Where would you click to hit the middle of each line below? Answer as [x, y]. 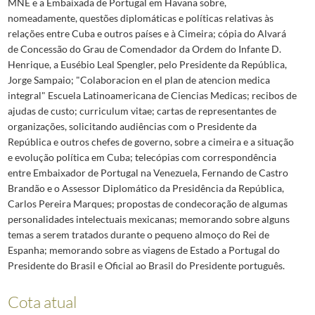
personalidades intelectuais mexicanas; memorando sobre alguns [148, 219]
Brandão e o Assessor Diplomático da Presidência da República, [146, 188]
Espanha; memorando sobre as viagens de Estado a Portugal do [143, 250]
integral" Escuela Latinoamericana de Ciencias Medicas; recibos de [152, 96]
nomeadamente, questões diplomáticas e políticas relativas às [140, 18]
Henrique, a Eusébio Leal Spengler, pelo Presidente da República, [147, 65]
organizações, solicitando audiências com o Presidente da [132, 127]
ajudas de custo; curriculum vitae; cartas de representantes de [142, 111]
